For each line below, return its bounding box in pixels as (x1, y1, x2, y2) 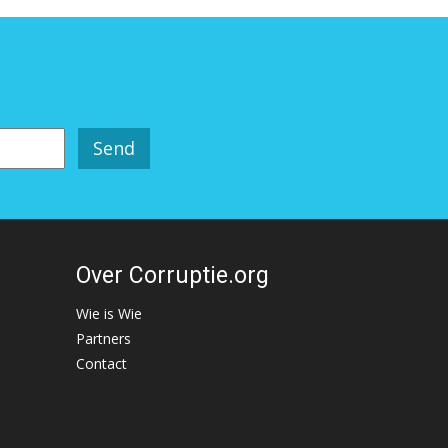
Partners (76, 329, 131, 348)
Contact (76, 354, 127, 373)
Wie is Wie (76, 304, 142, 323)
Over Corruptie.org (76, 261, 269, 289)
